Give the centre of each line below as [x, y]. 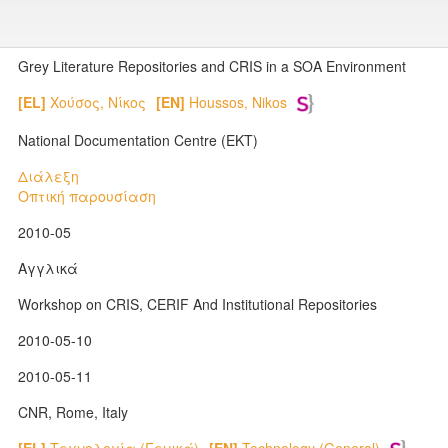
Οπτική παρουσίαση [87, 196]
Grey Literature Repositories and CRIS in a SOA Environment [212, 66]
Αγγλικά [48, 268]
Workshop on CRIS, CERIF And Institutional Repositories [197, 304]
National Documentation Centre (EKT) [138, 140]
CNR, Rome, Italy [73, 412]
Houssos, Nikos [236, 102]
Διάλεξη [48, 176]
